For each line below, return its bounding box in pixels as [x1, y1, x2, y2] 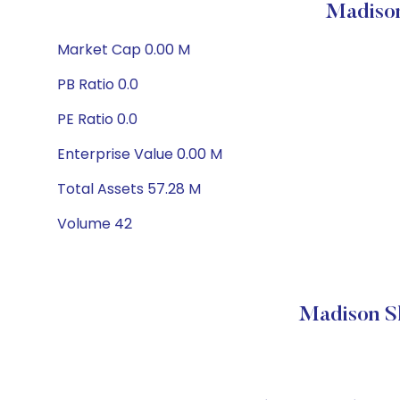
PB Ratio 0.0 [57, 74, 138, 95]
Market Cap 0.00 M [57, 39, 190, 60]
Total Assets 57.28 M [57, 179, 201, 199]
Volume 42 [57, 213, 132, 234]
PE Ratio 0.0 [57, 109, 137, 129]
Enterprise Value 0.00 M [57, 144, 222, 164]
